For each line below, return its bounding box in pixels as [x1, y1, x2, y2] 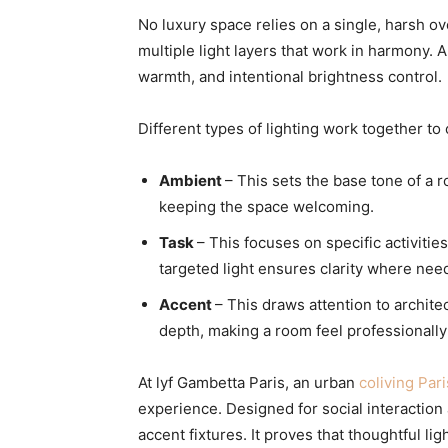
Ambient [159, 171, 225, 190]
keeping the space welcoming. [159, 197, 374, 216]
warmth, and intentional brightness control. [138, 67, 442, 86]
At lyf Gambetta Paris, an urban [138, 373, 359, 392]
